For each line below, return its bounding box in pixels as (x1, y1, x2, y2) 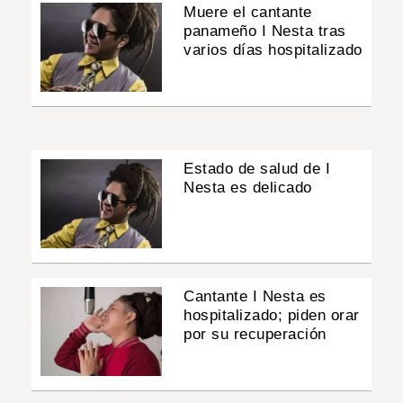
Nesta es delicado (184, 178, 312, 196)
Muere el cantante (184, 3, 312, 21)
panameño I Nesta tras (184, 22, 346, 40)
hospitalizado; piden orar (184, 307, 360, 325)
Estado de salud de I (184, 159, 331, 177)
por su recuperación (184, 326, 327, 344)
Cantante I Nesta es (184, 288, 327, 306)
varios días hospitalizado (184, 40, 363, 58)
